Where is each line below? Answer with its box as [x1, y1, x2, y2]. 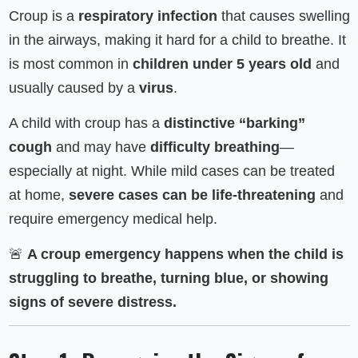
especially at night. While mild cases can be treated [8, 163, 335, 179]
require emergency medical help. [8, 211, 217, 227]
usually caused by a [8, 80, 139, 96]
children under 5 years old [132, 56, 312, 72]
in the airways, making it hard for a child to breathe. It [8, 32, 346, 48]
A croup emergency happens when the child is [26, 246, 344, 262]
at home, [8, 187, 69, 203]
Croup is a [8, 8, 78, 24]
